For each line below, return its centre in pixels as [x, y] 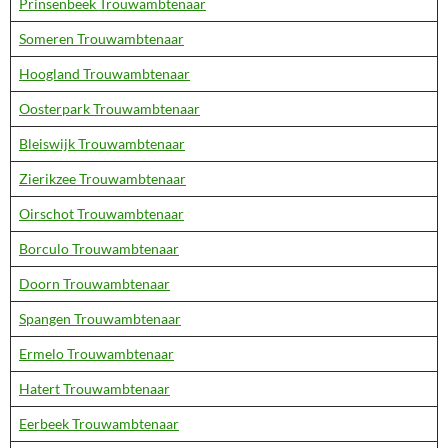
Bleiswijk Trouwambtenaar [102, 143]
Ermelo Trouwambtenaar [96, 353]
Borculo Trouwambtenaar [99, 248]
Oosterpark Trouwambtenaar [109, 108]
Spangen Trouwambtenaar [100, 318]
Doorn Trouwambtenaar [94, 283]
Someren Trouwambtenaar [101, 38]
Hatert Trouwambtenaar [94, 388]
